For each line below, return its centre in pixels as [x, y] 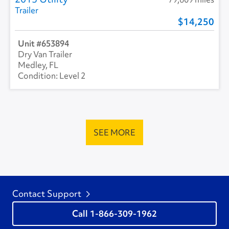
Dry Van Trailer [45, 54]
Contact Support [47, 193]
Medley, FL [38, 65]
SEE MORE [114, 132]
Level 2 [72, 75]
